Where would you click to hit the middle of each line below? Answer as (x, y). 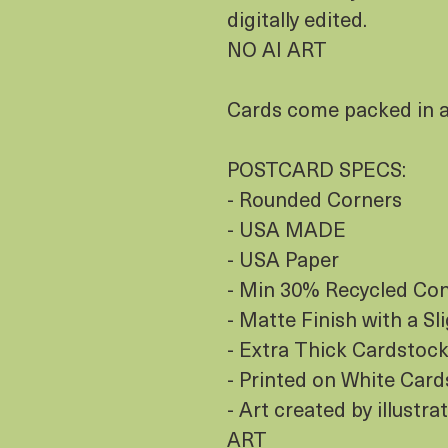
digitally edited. (299, 19)
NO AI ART (277, 49)
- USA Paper (283, 259)
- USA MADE (286, 229)
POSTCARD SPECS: (316, 169)
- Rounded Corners (314, 199)
